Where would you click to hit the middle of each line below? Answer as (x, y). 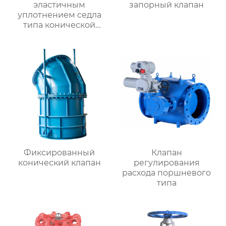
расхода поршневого (167, 173)
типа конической (60, 25)
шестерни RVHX (59, 35)
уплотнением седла (59, 15)
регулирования (166, 163)
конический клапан (59, 163)
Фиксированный (60, 153)
